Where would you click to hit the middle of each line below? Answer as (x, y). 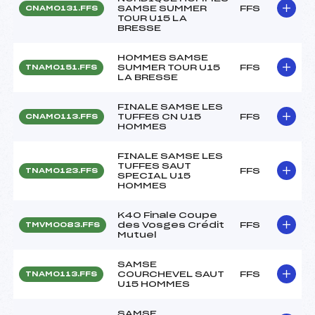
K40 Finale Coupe (167, 215)
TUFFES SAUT (154, 166)
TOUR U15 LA (152, 18)
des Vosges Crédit (171, 225)
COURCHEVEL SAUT (171, 274)
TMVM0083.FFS (63, 225)
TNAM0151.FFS (61, 67)
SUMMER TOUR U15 (169, 67)
